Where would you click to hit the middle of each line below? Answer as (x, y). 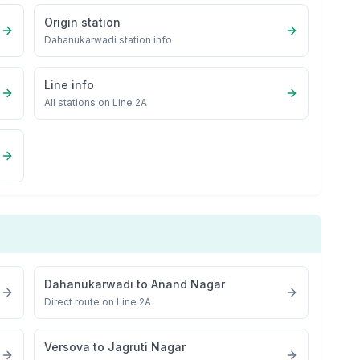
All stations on (79, 102)
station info (145, 40)
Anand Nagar (188, 284)
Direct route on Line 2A (98, 302)
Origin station (83, 22)
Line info (70, 85)
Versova (67, 347)
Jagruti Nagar (147, 347)
